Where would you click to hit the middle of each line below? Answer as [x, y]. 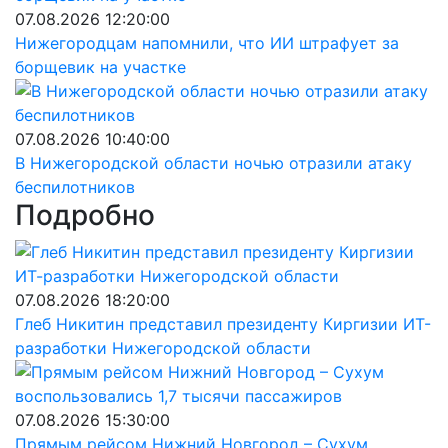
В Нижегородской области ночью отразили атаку [213, 163]
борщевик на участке [100, 67]
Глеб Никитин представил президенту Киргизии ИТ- [223, 324]
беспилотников [75, 187]
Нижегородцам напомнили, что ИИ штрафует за [207, 43]
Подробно [85, 215]
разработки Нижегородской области [163, 348]
